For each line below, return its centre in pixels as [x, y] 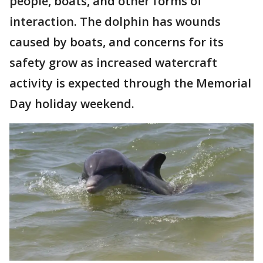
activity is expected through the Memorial [130, 83]
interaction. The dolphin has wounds [115, 21]
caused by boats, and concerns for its [117, 42]
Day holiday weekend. [73, 104]
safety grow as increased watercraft [113, 63]
